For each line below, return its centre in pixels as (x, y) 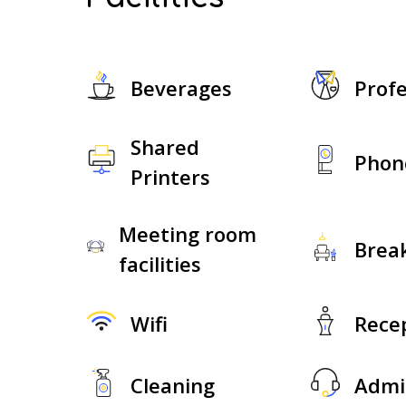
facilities (160, 264)
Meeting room (188, 234)
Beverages (181, 87)
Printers (170, 177)
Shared (164, 147)
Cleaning (173, 385)
